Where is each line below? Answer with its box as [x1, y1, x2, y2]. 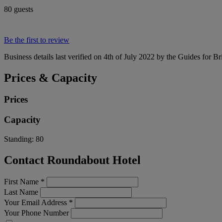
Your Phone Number [4, 208, 69, 217]
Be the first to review [4, 35, 69, 44]
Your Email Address [4, 198, 69, 207]
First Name [4, 177, 41, 186]
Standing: [4, 134, 36, 143]
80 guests [4, 4, 33, 13]
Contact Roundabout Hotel [4, 153, 141, 166]
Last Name [4, 187, 38, 196]
